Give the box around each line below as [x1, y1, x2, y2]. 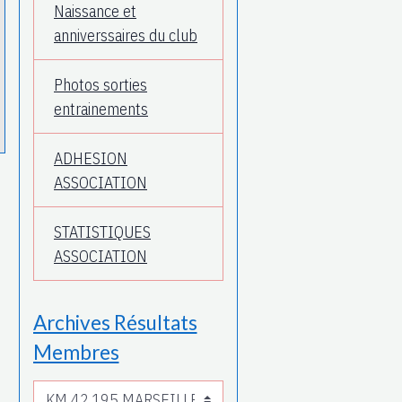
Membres [32, 340, 119, 365]
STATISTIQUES [54, 221, 151, 242]
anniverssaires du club [54, 24, 197, 46]
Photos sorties [54, 74, 147, 95]
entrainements [54, 98, 148, 119]
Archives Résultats [32, 310, 197, 336]
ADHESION [54, 147, 127, 169]
